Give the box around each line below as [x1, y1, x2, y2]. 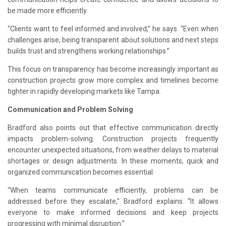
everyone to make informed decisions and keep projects [8, 208, 218, 216]
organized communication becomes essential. [8, 168, 154, 176]
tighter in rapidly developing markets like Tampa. [8, 87, 161, 95]
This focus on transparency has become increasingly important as [8, 65, 218, 73]
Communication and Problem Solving [8, 105, 133, 114]
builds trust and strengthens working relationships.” [8, 47, 169, 55]
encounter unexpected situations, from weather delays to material [8, 146, 218, 154]
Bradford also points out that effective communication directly [8, 124, 218, 132]
